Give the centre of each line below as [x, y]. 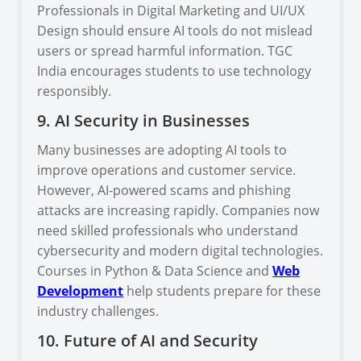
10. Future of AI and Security [148, 340]
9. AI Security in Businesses [144, 120]
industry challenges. [98, 311]
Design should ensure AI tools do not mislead [175, 30]
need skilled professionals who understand [168, 230]
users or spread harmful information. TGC [165, 50]
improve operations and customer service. [167, 170]
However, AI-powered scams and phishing [164, 190]
